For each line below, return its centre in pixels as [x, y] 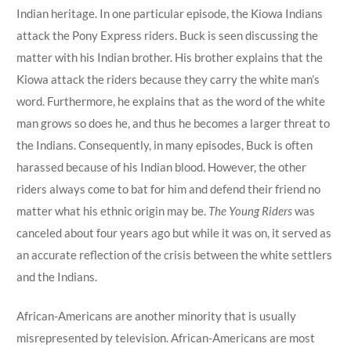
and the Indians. [56, 276]
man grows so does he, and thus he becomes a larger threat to [173, 123]
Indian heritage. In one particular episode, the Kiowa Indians [169, 13]
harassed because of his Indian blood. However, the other [161, 166]
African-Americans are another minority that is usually [156, 316]
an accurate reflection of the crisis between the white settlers [174, 254]
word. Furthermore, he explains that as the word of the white [170, 101]
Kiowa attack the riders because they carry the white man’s [168, 79]
